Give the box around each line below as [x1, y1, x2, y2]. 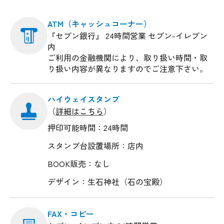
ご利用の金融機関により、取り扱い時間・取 [47, 51, 207, 63]
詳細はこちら [55, 104, 103, 117]
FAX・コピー [47, 207, 94, 219]
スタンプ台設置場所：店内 [47, 139, 143, 151]
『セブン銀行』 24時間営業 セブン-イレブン [47, 29, 207, 41]
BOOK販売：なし [47, 157, 110, 169]
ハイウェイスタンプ [47, 92, 119, 105]
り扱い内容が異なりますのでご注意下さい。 [47, 62, 207, 74]
